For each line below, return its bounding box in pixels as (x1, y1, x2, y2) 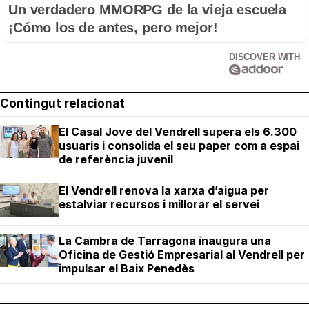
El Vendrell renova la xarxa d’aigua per (59, 183, 269, 198)
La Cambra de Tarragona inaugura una (59, 234, 271, 248)
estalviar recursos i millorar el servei (59, 197, 259, 212)
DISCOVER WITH (228, 52, 300, 63)
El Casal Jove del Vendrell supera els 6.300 (59, 125, 297, 139)
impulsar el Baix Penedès (59, 261, 195, 276)
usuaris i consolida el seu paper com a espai (59, 139, 299, 153)
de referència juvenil (59, 152, 173, 167)
